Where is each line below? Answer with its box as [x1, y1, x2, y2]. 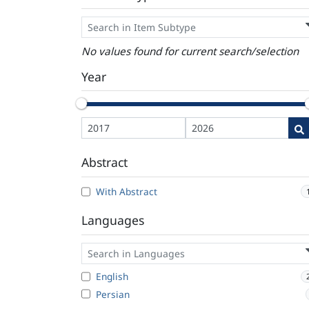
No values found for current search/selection [81, 44, 299, 59]
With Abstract [96, 185, 157, 199]
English [96, 270, 128, 283]
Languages [81, 212, 144, 229]
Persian [96, 287, 130, 301]
